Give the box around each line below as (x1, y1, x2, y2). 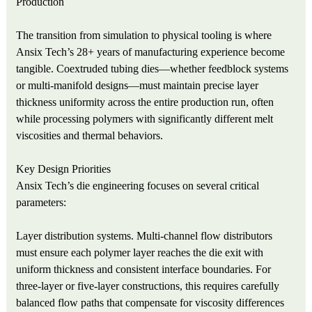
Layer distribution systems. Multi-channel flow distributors (16, 230, 273, 242)
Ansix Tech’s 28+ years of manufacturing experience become (16, 46, 286, 58)
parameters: (16, 196, 67, 209)
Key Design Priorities (16, 163, 111, 175)
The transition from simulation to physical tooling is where (16, 29, 272, 42)
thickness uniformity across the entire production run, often (16, 96, 274, 109)
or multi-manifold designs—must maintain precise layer (16, 79, 259, 92)
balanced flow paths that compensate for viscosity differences (16, 297, 285, 309)
